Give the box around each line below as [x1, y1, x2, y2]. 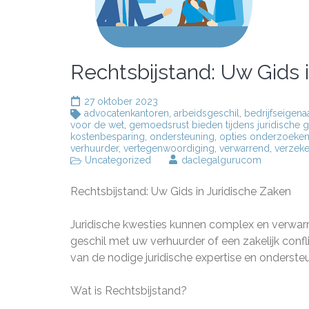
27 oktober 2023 [84, 96, 158, 107]
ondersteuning [150, 131, 215, 142]
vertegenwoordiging [123, 143, 215, 154]
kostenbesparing [70, 131, 145, 142]
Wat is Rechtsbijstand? [70, 284, 187, 297]
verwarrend [219, 143, 270, 154]
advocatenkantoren [84, 108, 169, 119]
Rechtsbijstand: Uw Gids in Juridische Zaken [70, 185, 291, 198]
